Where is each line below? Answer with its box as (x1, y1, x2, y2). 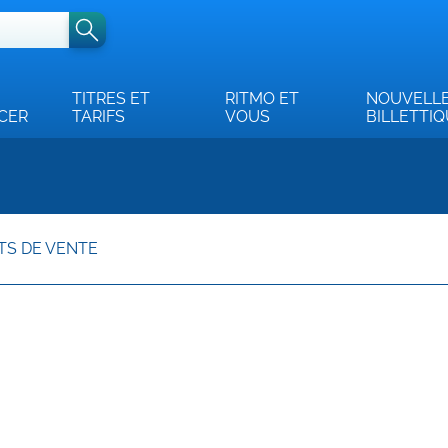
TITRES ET (72, 89, 151, 108)
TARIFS (72, 107, 126, 126)
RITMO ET (225, 89, 300, 108)
